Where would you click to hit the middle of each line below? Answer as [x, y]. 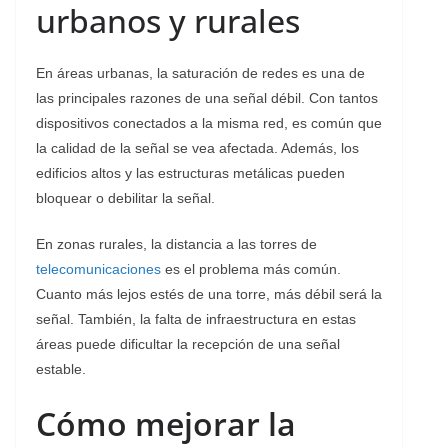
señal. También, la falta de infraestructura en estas [196, 318]
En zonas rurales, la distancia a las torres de [176, 243]
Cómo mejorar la [166, 423]
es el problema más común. [251, 268]
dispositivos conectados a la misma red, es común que [209, 122]
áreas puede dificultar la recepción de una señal [188, 343]
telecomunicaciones [98, 268]
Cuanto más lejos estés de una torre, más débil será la [209, 293]
